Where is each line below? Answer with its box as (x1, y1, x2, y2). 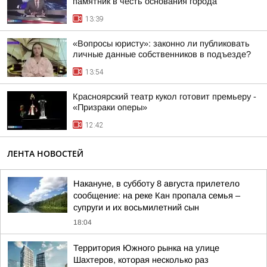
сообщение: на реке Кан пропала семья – (73, 191, 240, 200)
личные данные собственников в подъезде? (73, 49, 251, 59)
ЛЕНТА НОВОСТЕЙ (7, 148, 83, 159)
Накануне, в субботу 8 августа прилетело (73, 179, 240, 188)
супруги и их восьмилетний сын (73, 203, 199, 212)
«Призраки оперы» (73, 103, 147, 112)
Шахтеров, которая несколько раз (73, 255, 209, 265)
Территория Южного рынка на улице (73, 243, 219, 253)
